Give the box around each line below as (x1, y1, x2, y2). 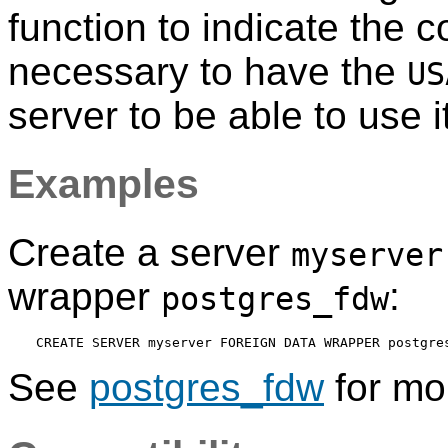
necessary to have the (8, 50, 407, 94)
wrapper (8, 275, 161, 319)
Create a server (8, 231, 291, 275)
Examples (8, 161, 199, 208)
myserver (291, 237, 443, 274)
